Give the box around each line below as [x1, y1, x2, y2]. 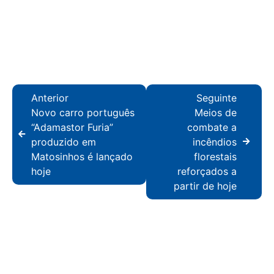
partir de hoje [174, 179, 237, 192]
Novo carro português [31, 106, 135, 119]
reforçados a [177, 165, 237, 177]
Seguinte [196, 91, 237, 104]
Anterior [31, 91, 68, 104]
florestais [194, 150, 237, 163]
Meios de [194, 106, 237, 119]
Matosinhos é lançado [31, 150, 133, 163]
